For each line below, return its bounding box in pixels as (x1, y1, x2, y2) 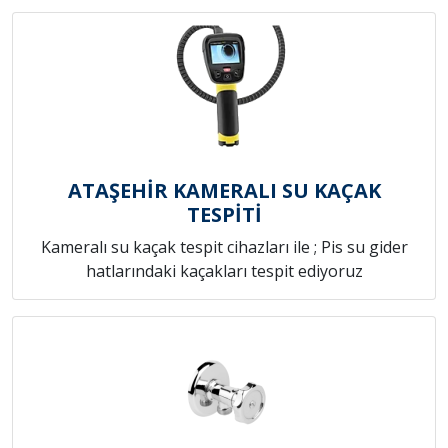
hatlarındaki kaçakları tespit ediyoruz (85, 260, 363, 283)
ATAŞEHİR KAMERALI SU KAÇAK (67, 177, 381, 205)
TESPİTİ (186, 201, 262, 229)
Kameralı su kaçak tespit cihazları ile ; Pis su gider (40, 236, 408, 259)
